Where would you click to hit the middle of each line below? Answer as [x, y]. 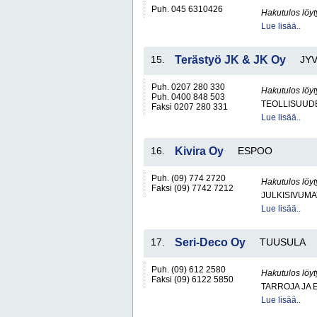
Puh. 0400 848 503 [188, 97]
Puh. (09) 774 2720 [189, 178]
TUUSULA [283, 242]
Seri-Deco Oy [210, 242]
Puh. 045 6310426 [187, 9]
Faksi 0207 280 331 [190, 107]
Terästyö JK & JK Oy [230, 60]
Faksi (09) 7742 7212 [192, 188]
